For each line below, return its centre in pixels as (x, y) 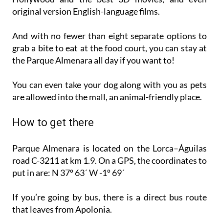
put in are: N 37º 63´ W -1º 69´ (68, 172)
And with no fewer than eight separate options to (109, 35)
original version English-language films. (86, 11)
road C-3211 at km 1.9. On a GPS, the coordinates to (109, 160)
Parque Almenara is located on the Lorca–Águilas (109, 148)
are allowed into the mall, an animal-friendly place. (107, 97)
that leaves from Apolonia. (62, 209)
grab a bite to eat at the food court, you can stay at (109, 48)
